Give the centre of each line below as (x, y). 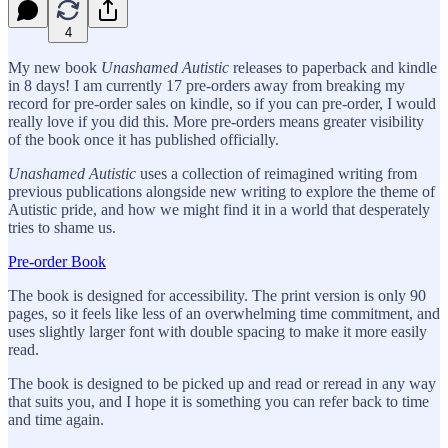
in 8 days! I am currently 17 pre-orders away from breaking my (206, 85)
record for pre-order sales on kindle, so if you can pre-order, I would (222, 103)
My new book (54, 67)
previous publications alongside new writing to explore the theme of (221, 191)
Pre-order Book (57, 261)
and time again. (56, 419)
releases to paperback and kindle (333, 67)
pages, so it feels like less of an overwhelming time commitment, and (224, 313)
